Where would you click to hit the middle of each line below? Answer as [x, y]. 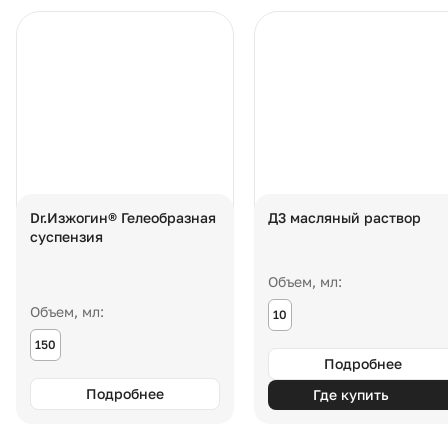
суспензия [66, 236]
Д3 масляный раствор [344, 217]
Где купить [351, 394]
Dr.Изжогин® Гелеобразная [123, 217]
